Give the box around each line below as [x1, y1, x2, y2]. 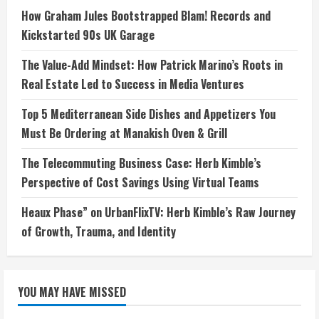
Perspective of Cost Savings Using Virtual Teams [21, 174, 259, 192]
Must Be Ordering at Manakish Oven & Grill [21, 125, 227, 142]
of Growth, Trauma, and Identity [21, 223, 176, 241]
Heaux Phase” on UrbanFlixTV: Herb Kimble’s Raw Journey [21, 204, 296, 221]
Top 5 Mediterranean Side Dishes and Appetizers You [21, 105, 276, 123]
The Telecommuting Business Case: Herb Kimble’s [21, 155, 261, 172]
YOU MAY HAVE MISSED [18, 283, 126, 301]
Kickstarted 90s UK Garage [21, 26, 155, 44]
